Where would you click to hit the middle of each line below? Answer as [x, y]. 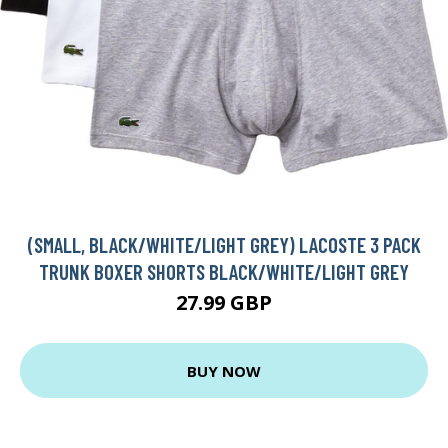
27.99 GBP [224, 303]
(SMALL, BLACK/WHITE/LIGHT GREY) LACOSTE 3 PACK [224, 245]
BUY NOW [224, 370]
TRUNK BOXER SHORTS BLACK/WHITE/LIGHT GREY [224, 272]
